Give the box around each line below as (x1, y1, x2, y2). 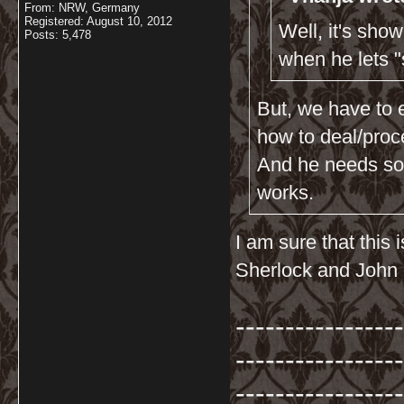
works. (257, 181, 314, 204)
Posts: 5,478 (24, 28, 91, 41)
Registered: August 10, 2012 (24, 14, 172, 28)
